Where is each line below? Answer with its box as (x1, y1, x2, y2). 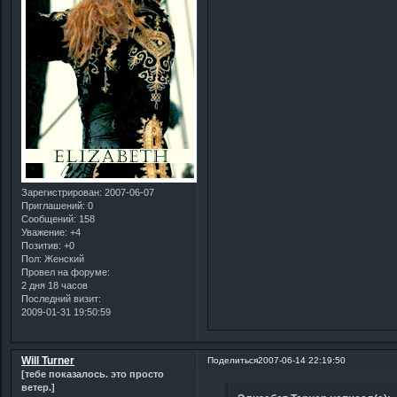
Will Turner (21, 354, 74, 368)
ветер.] (21, 382, 55, 393)
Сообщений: (21, 214, 76, 225)
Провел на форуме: (21, 267, 110, 278)
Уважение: (21, 227, 67, 238)
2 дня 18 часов (21, 280, 88, 292)
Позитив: (21, 240, 61, 252)
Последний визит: (21, 293, 101, 305)
